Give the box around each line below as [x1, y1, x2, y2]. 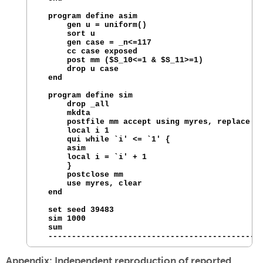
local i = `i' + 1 [39, 153, 147, 162]
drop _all [39, 100, 109, 109]
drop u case [39, 65, 119, 74]
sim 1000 [39, 214, 86, 224]
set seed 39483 [39, 205, 114, 215]
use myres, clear [39, 179, 142, 188]
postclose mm [39, 170, 123, 180]
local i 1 [39, 126, 109, 136]
